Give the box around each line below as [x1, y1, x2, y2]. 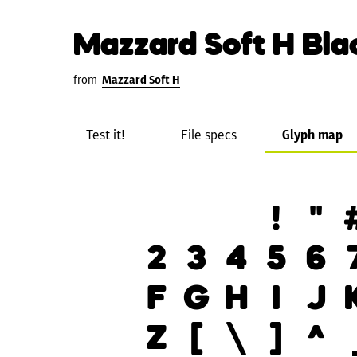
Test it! [85, 127, 125, 143]
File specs [181, 127, 237, 143]
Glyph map [282, 127, 343, 143]
